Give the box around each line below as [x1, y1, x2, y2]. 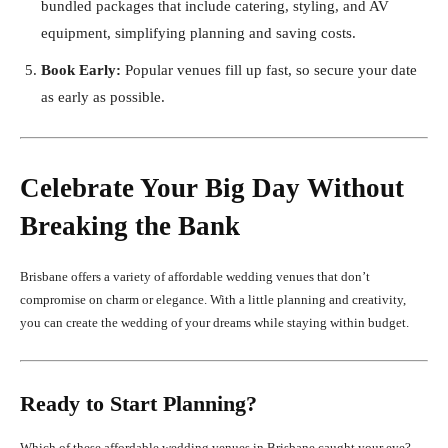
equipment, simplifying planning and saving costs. [41, 25, 356, 42]
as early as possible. [41, 89, 165, 106]
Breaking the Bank [20, 211, 240, 242]
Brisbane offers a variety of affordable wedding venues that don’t [20, 269, 370, 285]
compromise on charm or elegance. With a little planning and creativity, [20, 292, 406, 308]
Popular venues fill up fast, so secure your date [121, 62, 417, 79]
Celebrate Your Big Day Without [20, 173, 404, 204]
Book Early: [41, 62, 121, 79]
